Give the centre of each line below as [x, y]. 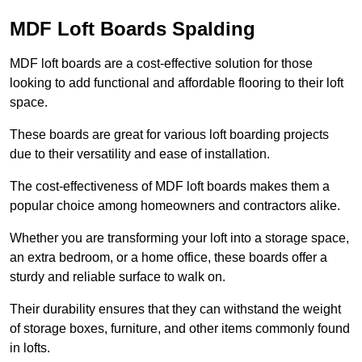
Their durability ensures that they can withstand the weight [175, 309]
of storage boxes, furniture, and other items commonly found [180, 329]
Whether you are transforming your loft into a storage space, [179, 238]
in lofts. [30, 348]
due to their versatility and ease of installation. [140, 154]
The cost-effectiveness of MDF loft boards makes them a [170, 187]
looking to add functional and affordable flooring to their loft [177, 83]
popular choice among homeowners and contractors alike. [175, 206]
